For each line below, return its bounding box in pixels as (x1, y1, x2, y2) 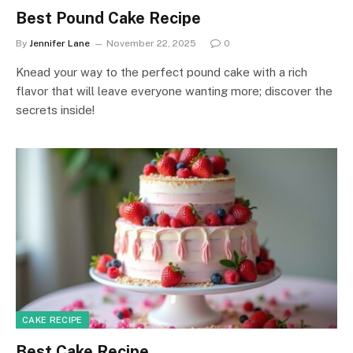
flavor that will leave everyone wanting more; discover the (16, 84, 333, 98)
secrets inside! (16, 102, 95, 117)
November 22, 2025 (106, 37, 196, 49)
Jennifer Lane (29, 37, 90, 49)
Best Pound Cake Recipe (16, 8, 201, 28)
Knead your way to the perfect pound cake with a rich (16, 65, 307, 79)
